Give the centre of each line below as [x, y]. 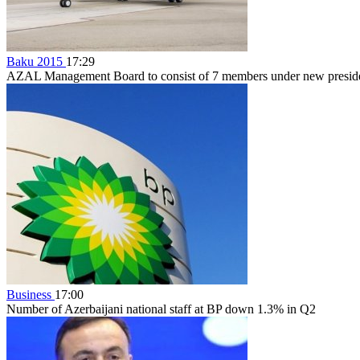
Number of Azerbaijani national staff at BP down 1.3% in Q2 [161, 309]
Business [31, 294]
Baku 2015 [36, 61]
